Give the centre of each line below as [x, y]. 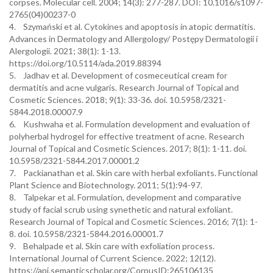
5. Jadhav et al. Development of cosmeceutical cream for [118, 75]
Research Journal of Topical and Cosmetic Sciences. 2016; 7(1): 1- [133, 222]
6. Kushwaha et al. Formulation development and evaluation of [129, 124]
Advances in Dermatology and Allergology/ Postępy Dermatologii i [133, 39]
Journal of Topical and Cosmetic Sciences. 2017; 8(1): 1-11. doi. [128, 148]
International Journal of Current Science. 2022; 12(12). [112, 258]
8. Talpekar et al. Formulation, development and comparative [125, 197]
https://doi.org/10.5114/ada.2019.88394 [85, 63]
